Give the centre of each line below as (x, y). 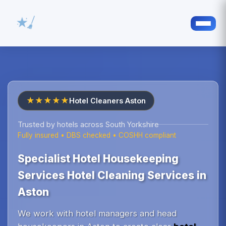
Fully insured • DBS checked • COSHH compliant (97, 135)
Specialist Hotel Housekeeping (98, 159)
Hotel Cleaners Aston (108, 101)
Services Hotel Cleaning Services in (112, 176)
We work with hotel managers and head (97, 214)
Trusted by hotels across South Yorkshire (89, 125)
